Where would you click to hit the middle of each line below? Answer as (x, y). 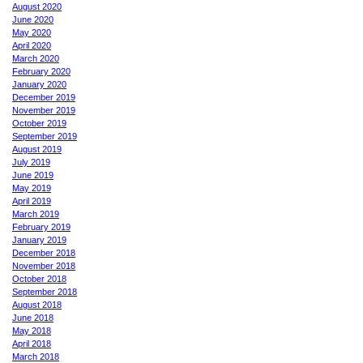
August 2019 (37, 149)
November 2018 (44, 265)
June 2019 (33, 175)
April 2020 (32, 45)
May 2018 (32, 330)
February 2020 (41, 71)
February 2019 (41, 226)
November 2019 (44, 110)
